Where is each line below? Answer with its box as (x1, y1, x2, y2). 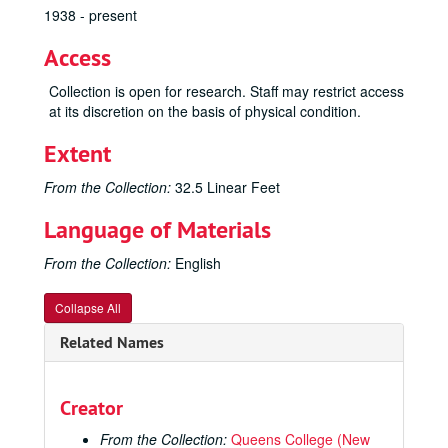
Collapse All (55, 299, 121, 316)
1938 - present (44, 5, 137, 25)
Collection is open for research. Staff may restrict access (49, 81, 404, 101)
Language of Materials (44, 214, 271, 245)
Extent (44, 138, 111, 169)
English (171, 253, 221, 273)
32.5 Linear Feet (171, 177, 280, 197)
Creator (60, 395, 123, 421)
